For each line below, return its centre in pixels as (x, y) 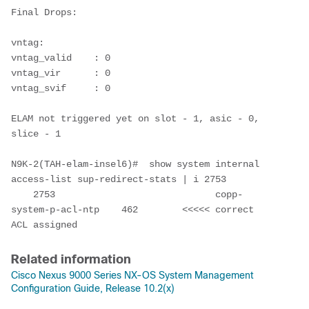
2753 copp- (22, 194)
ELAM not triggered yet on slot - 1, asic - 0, (135, 118)
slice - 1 (121, 133)
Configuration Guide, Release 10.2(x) (93, 288)
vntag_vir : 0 (61, 73)
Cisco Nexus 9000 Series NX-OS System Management (132, 275)
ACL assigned (44, 225)
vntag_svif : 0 (61, 88)
